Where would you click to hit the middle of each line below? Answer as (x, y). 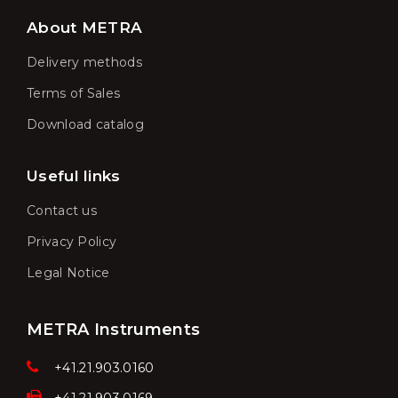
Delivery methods (84, 63)
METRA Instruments (114, 330)
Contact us (62, 211)
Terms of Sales (74, 94)
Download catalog (85, 125)
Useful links (74, 176)
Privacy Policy (72, 242)
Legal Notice (68, 273)
